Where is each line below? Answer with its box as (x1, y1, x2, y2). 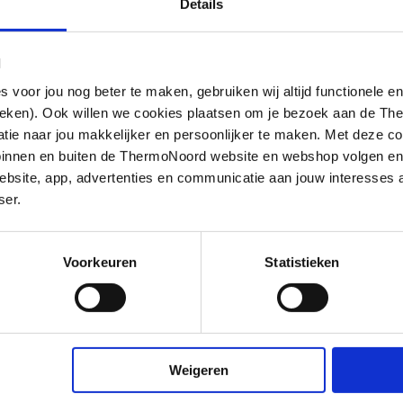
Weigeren (168, 362, 228, 378)
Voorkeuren (63, 254, 137, 270)
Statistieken (264, 254, 340, 270)
